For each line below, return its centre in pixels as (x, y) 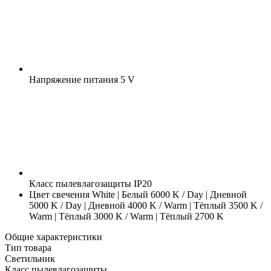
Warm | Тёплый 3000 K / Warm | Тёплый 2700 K (126, 216)
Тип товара (28, 247)
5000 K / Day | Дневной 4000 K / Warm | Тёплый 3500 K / (146, 205)
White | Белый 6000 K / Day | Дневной (168, 194)
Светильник (30, 258)
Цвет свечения (59, 194)
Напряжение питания (73, 79)
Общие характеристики (54, 237)
